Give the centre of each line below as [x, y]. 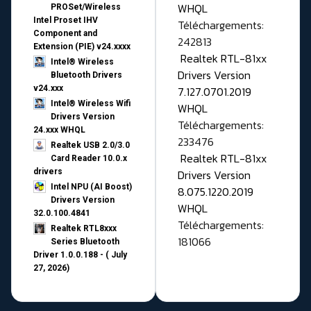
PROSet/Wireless [86, 7]
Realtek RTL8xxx [84, 229]
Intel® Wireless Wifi [91, 104]
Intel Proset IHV [66, 20]
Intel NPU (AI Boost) [91, 187]
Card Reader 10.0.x [89, 159]
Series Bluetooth [85, 242]
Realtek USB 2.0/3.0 [90, 145]
